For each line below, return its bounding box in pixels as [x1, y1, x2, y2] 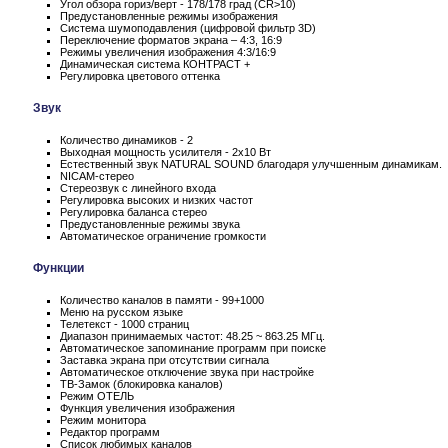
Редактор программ [60, 425, 160, 438]
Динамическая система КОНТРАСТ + [60, 57, 250, 70]
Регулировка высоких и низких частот [60, 193, 253, 206]
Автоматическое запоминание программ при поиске [60, 341, 326, 354]
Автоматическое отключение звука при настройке [60, 365, 314, 378]
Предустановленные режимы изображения [60, 9, 278, 22]
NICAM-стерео [60, 169, 134, 182]
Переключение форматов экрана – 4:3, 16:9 [60, 33, 282, 46]
